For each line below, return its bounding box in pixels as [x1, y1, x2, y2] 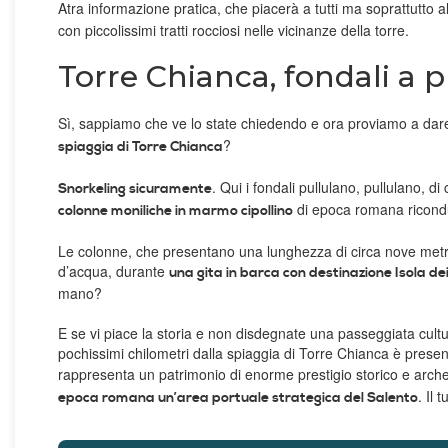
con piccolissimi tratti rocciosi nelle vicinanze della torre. [58, 20, 413, 41]
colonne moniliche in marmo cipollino [58, 202, 293, 221]
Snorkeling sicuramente [58, 180, 212, 199]
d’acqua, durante [58, 261, 169, 282]
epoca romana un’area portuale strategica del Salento [58, 389, 418, 408]
